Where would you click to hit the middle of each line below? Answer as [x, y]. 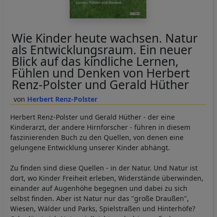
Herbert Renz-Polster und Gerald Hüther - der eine [93, 117]
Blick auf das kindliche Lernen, [95, 61]
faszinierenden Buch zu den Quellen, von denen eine [97, 137]
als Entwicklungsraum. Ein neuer [102, 49]
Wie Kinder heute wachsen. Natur [104, 38]
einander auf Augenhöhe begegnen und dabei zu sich [99, 188]
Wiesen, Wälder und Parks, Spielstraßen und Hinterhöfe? [103, 208]
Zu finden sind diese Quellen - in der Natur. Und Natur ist [104, 168]
